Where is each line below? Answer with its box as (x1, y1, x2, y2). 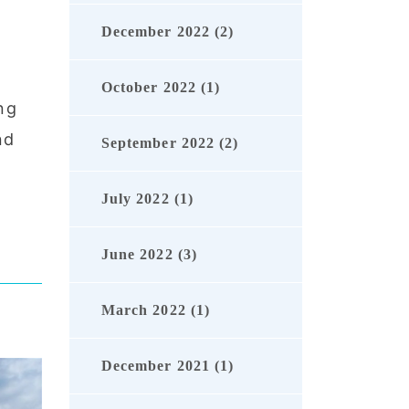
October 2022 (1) (101, 79, 221, 96)
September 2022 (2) (101, 135, 239, 152)
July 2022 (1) (101, 191, 194, 207)
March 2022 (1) (101, 302, 210, 319)
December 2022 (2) (101, 24, 235, 40)
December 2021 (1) (101, 358, 235, 374)
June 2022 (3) (101, 246, 197, 263)
